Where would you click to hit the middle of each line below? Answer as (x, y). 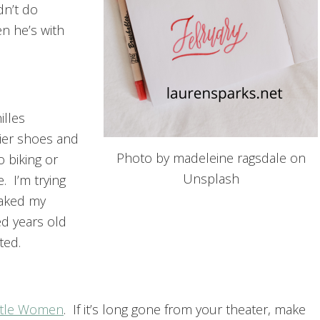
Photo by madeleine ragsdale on (211, 157)
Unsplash (211, 178)
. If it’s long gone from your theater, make (185, 310)
